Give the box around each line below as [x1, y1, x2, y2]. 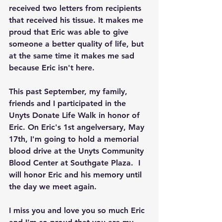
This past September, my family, [9, 87, 130, 97]
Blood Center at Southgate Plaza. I [9, 158, 143, 168]
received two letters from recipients [9, 3, 144, 13]
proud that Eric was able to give [9, 27, 131, 37]
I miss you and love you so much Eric [9, 206, 147, 216]
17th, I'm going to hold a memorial [9, 134, 141, 144]
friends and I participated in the [9, 99, 128, 109]
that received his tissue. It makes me [9, 15, 146, 25]
